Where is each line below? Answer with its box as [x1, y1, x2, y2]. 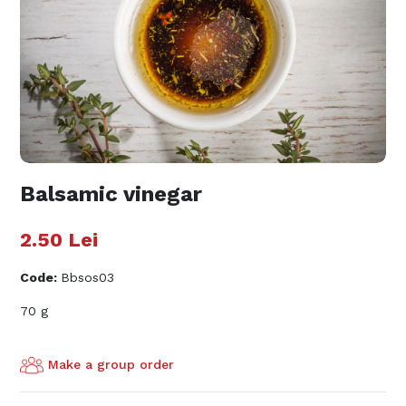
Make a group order [48, 357, 175, 372]
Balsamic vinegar [20, 180, 203, 207]
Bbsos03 [61, 269, 115, 285]
